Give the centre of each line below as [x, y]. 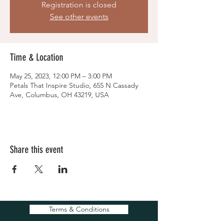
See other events [79, 17]
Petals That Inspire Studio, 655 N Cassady [74, 85]
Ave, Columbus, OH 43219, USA [59, 95]
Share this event [37, 149]
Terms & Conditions [79, 209]
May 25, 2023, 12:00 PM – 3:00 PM [61, 76]
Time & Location [37, 57]
